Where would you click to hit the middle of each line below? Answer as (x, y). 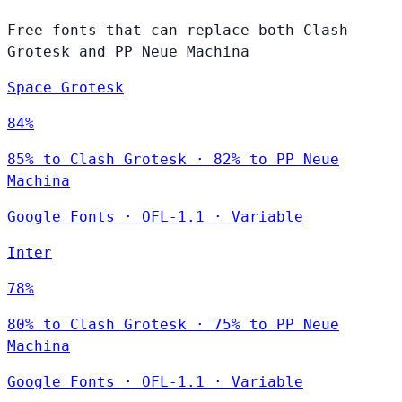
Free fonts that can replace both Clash (178, 31)
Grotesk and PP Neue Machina (128, 52)
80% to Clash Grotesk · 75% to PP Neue (173, 325)
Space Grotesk (66, 88)
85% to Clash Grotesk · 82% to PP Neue (173, 160)
